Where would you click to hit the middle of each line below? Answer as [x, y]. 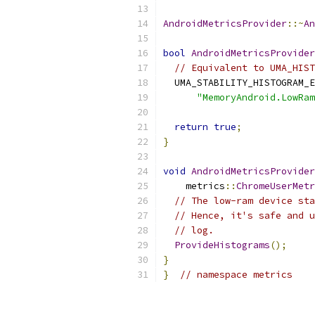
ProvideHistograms [222, 245]
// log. [194, 230]
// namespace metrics [236, 275]
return [191, 127]
